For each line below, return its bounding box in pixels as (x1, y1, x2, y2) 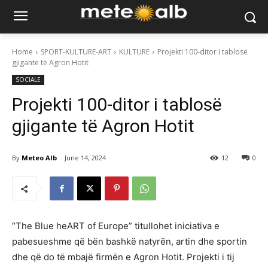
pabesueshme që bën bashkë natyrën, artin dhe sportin (12, 236, 247, 248)
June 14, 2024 (65, 153, 106, 163)
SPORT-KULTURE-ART (41, 47, 111, 57)
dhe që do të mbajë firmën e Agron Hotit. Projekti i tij (12, 251, 234, 263)
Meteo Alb (22, 153, 57, 162)
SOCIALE (16, 75, 41, 84)
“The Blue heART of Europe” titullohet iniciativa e (12, 220, 220, 232)
